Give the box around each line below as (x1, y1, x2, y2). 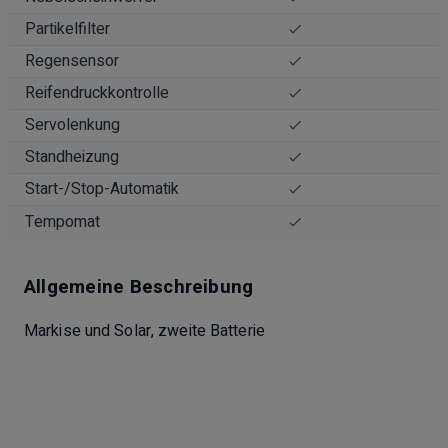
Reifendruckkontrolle (25, 80, 169, 105)
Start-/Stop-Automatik (25, 176, 179, 201)
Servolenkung (25, 112, 120, 137)
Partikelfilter (25, 16, 110, 41)
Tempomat (25, 209, 100, 234)
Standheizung (25, 144, 119, 169)
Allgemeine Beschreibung (24, 272, 254, 301)
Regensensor (25, 48, 119, 73)
